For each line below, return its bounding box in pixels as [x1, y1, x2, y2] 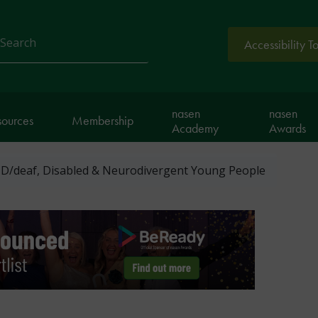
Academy [171, 119, 219, 136]
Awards [268, 119, 306, 136]
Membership [71, 112, 133, 128]
